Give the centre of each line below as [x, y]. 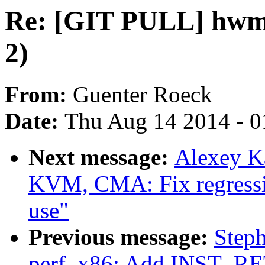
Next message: [101, 157]
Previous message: [121, 237]
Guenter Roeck [143, 95]
